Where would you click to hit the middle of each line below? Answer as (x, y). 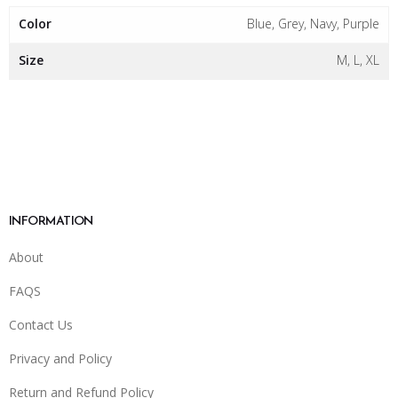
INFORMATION (51, 222)
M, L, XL (358, 60)
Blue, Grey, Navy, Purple (313, 23)
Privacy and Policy (60, 358)
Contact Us (41, 325)
